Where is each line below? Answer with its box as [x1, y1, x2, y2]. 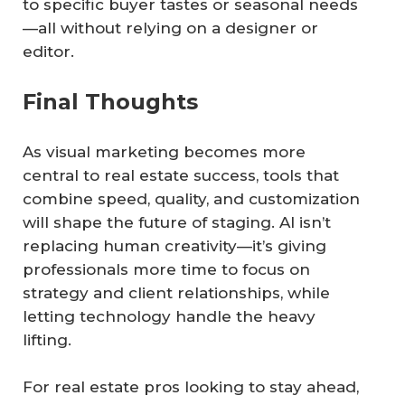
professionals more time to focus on [23, 260, 310, 279]
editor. [23, 42, 74, 61]
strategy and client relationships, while [23, 284, 330, 303]
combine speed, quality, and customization [23, 190, 360, 209]
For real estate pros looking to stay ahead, [23, 377, 359, 396]
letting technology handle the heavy [23, 307, 316, 326]
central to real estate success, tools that [23, 166, 339, 185]
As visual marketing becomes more [23, 143, 306, 162]
